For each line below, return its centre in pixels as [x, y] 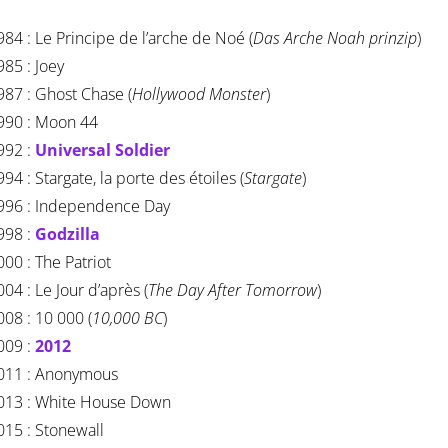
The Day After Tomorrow [232, 290]
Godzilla [67, 234]
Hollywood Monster [199, 94]
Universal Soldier [102, 150]
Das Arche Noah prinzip [335, 38]
